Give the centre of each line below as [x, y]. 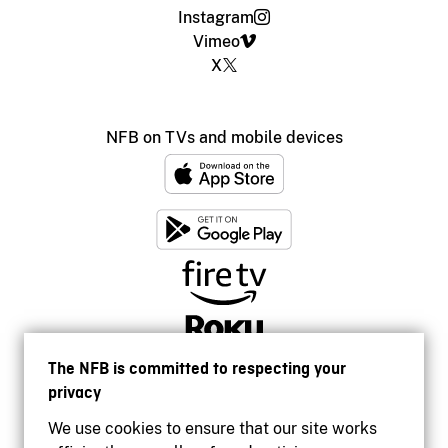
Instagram [216, 17]
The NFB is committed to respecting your [197, 369]
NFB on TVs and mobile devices [224, 137]
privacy [74, 393]
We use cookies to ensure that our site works [212, 428]
